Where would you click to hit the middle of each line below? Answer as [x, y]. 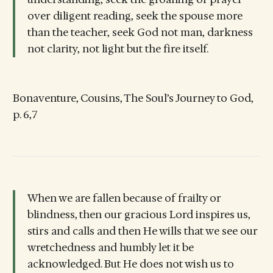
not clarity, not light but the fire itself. [119, 48]
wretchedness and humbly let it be [110, 247]
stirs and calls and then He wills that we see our [142, 231]
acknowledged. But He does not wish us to [130, 264]
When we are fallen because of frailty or [124, 198]
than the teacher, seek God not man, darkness [140, 32]
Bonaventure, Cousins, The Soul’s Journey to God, [133, 98]
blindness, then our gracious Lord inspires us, [139, 214]
